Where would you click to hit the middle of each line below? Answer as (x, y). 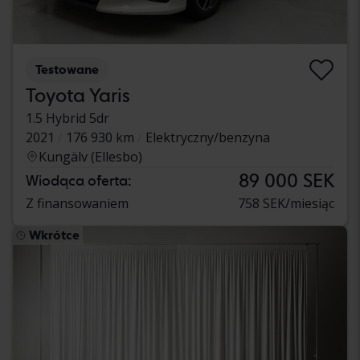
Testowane (67, 69)
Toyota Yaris (78, 95)
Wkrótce (54, 235)
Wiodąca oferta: (78, 180)
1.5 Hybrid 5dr (67, 118)
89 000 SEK (286, 180)
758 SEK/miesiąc (286, 203)
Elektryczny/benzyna (208, 137)
